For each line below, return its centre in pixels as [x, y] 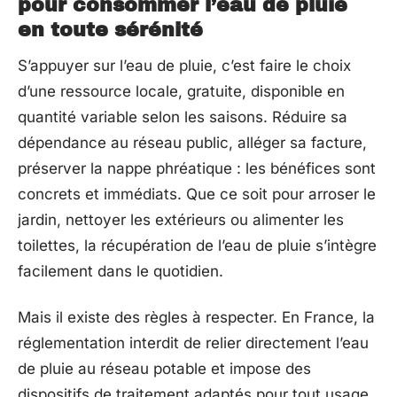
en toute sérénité [110, 31]
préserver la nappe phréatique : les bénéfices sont [197, 169]
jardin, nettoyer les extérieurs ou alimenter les [181, 220]
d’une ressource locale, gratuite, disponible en [181, 92]
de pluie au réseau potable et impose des [164, 368]
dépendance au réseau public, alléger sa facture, [192, 143]
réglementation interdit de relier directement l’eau [193, 343]
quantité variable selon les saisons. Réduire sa [183, 117]
